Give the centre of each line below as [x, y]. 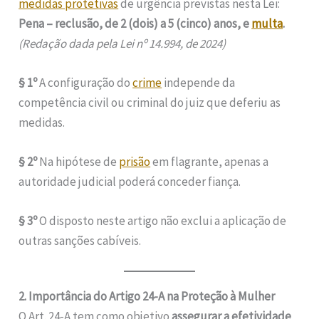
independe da [199, 83]
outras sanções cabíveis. [80, 241]
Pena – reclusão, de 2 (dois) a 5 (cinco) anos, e [135, 23]
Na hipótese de [78, 162]
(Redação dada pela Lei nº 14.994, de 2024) [122, 43]
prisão [135, 162]
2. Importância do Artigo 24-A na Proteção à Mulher [147, 296]
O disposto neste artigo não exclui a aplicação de [162, 221]
